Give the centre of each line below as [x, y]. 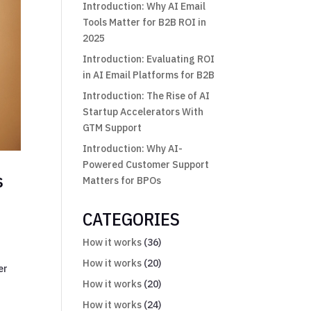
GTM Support [112, 127]
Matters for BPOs [122, 180]
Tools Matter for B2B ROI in [145, 22]
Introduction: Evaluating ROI [149, 59]
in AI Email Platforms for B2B [149, 75]
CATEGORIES [132, 218]
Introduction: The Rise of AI [146, 95]
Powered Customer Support [146, 164]
